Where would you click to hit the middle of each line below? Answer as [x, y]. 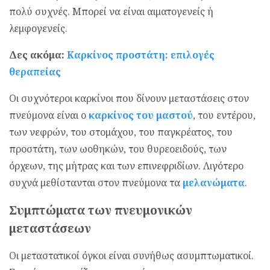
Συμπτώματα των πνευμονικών [101, 210]
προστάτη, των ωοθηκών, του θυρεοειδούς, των [118, 149]
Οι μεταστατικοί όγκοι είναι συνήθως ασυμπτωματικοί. [131, 256]
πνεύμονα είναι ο [49, 115]
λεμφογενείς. [38, 29]
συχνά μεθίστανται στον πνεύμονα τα [95, 183]
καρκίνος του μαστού [141, 115]
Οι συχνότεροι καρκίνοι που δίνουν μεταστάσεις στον [129, 99]
